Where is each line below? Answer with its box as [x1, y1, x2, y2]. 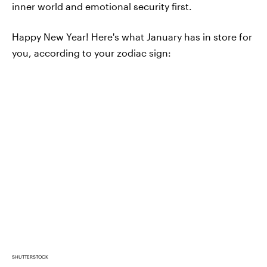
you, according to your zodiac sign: [12, 47, 171, 58]
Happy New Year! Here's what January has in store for [12, 31, 252, 42]
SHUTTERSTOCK [12, 253, 48, 260]
